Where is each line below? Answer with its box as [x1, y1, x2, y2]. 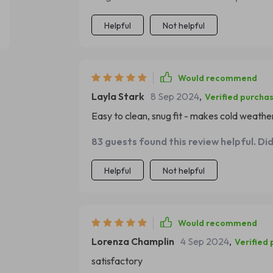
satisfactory [91, 255, 143, 267]
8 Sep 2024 [150, 90, 199, 102]
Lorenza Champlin [91, 235, 174, 247]
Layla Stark [91, 90, 144, 102]
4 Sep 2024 [180, 235, 229, 247]
